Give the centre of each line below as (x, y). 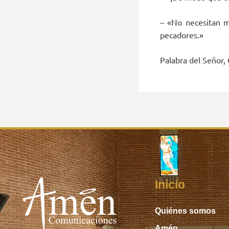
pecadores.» (182, 35)
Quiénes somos (185, 211)
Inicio (170, 185)
